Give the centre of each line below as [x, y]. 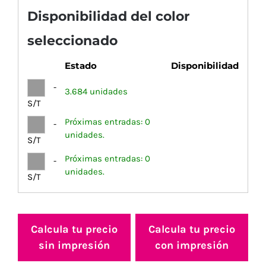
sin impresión [75, 246]
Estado [81, 66]
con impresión [191, 246]
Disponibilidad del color [108, 16]
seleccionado [72, 40]
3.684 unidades [96, 92]
